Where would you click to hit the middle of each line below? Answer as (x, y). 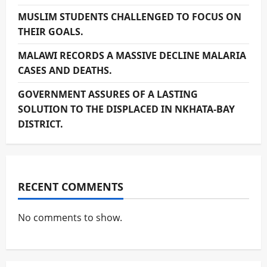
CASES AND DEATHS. (65, 70)
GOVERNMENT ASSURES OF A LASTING (108, 94)
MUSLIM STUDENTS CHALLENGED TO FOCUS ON (130, 16)
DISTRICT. (41, 124)
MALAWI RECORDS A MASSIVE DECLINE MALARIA (132, 55)
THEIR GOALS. (51, 31)
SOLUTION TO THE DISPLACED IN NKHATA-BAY (126, 109)
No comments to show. (70, 217)
